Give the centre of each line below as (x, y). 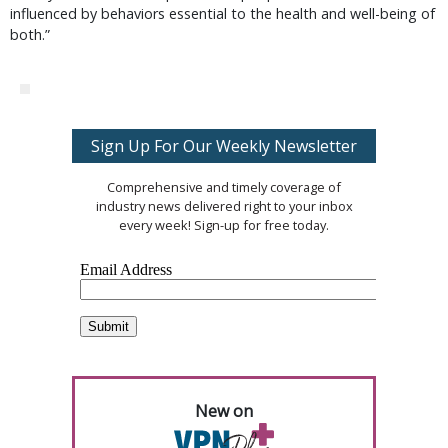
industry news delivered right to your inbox (224, 206)
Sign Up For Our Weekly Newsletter (224, 146)
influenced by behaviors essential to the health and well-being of (222, 13)
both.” (30, 34)
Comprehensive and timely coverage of (224, 187)
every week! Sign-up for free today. (224, 225)
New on (224, 411)
